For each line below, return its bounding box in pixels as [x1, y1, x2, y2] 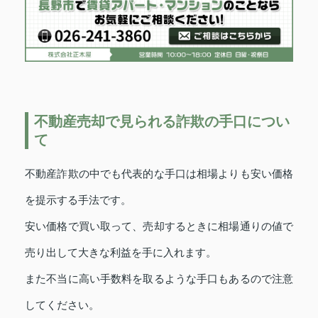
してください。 [25, 299, 99, 312]
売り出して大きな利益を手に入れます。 [25, 246, 216, 259]
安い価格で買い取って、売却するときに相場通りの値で [25, 220, 293, 233]
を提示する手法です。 [25, 194, 131, 207]
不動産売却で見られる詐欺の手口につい [34, 114, 290, 130]
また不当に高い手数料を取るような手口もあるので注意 [25, 273, 293, 285]
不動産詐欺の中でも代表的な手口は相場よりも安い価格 [25, 168, 293, 180]
